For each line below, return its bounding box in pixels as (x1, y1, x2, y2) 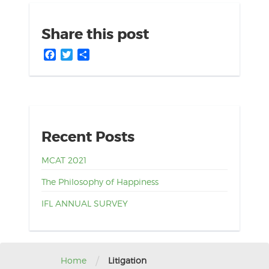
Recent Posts (41, 127, 134, 147)
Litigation (108, 255, 147, 266)
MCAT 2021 (41, 154, 86, 165)
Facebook (55, 48, 101, 60)
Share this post (41, 25, 149, 44)
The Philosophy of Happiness (41, 176, 159, 187)
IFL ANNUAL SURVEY (41, 198, 128, 208)
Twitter (72, 48, 104, 60)
